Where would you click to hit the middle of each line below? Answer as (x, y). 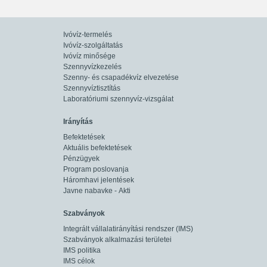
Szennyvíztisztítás (91, 88)
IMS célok (79, 261)
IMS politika (82, 250)
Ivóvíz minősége (89, 56)
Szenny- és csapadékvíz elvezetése (121, 77)
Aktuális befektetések (97, 148)
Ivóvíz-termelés (87, 35)
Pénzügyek (81, 159)
